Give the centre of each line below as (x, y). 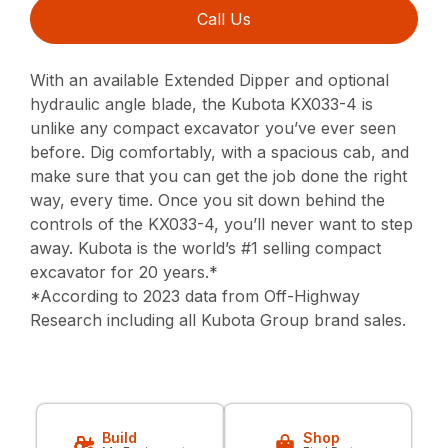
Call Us (224, 19)
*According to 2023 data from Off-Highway (195, 296)
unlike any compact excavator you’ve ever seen (213, 128)
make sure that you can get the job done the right (219, 176)
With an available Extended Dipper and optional (210, 80)
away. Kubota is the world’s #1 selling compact (206, 248)
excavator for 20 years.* (124, 272)
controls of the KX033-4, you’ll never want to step (222, 224)
